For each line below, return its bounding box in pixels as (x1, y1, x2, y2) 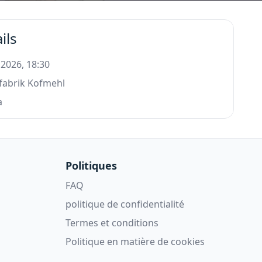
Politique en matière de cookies (65, 235, 205, 248)
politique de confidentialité (65, 197, 184, 211)
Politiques (65, 158, 117, 173)
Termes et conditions (65, 216, 158, 229)
